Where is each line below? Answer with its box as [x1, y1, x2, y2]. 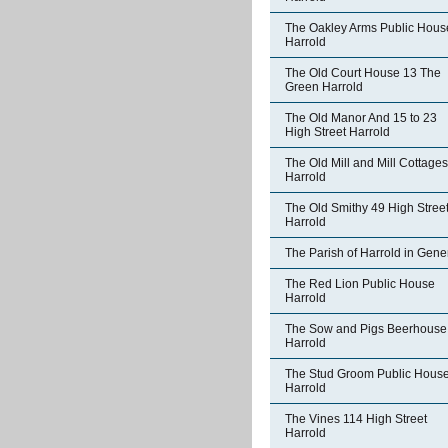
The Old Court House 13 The [285, 66, 441, 80]
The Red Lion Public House [285, 277, 435, 291]
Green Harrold [285, 80, 363, 94]
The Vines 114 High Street [285, 412, 427, 426]
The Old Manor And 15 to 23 [285, 111, 437, 125]
